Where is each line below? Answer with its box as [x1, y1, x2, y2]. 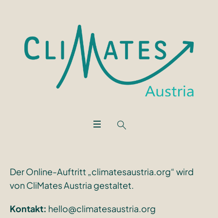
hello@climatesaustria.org [48, 202, 156, 214]
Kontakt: [9, 202, 48, 214]
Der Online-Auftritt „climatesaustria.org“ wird [9, 165, 194, 177]
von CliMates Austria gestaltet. [9, 179, 134, 191]
